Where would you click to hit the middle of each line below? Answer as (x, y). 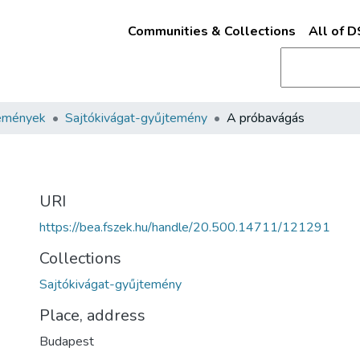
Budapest (67, 342)
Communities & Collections (211, 31)
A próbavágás (266, 118)
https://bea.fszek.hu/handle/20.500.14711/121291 (185, 227)
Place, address (92, 315)
